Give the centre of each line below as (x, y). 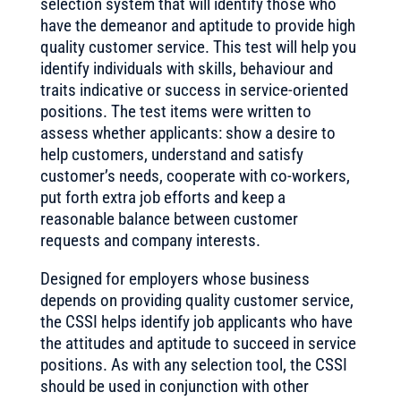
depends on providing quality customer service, (196, 300)
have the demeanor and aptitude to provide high (197, 26)
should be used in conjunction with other (174, 386)
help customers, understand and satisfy (171, 154)
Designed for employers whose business (175, 279)
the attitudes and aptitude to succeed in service (198, 343)
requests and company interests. (150, 240)
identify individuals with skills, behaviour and (186, 68)
